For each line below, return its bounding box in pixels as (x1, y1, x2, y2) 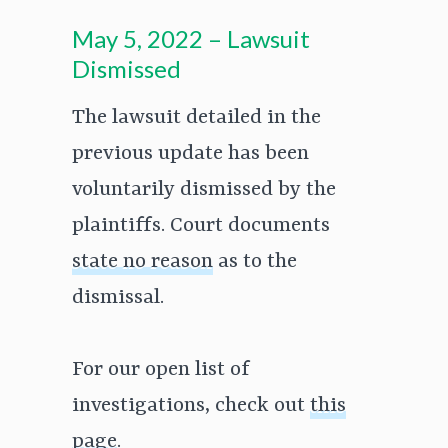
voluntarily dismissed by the (72, 178, 336, 203)
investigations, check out (72, 394, 310, 419)
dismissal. (72, 286, 164, 311)
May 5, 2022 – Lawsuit (72, 24, 310, 54)
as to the (213, 250, 297, 275)
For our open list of (72, 358, 250, 383)
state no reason (72, 250, 213, 275)
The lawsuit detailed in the (72, 106, 321, 131)
